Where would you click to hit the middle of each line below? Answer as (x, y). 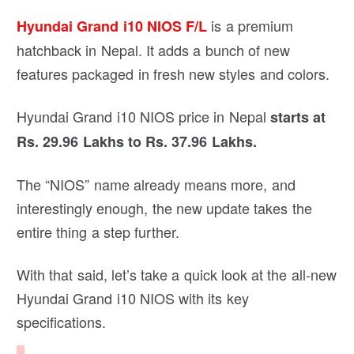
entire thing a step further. (98, 232)
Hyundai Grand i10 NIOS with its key (133, 298)
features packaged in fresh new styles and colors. (173, 74)
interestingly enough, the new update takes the (164, 208)
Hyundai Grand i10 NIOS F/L (112, 26)
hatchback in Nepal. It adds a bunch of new (154, 50)
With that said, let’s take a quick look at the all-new (177, 275)
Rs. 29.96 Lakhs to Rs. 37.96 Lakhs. (139, 142)
